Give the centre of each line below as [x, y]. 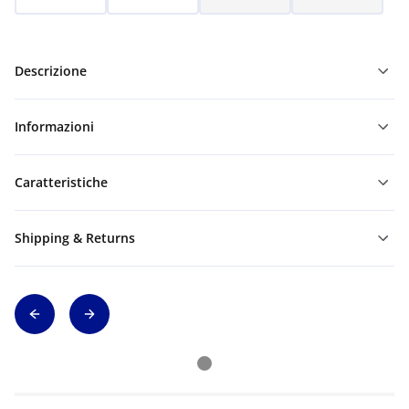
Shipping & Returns [75, 238]
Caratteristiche [61, 182]
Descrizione [51, 71]
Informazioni [54, 126]
